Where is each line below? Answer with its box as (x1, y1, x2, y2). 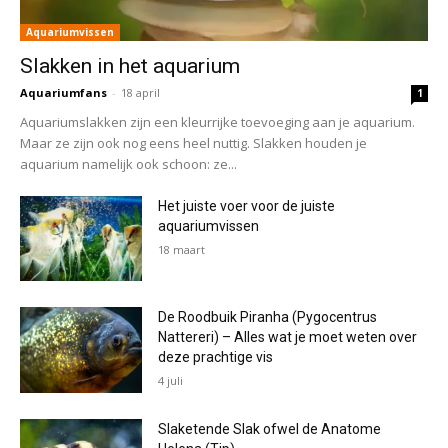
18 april (121, 84, 160, 100)
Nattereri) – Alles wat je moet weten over (158, 329, 418, 346)
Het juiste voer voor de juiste (158, 197, 336, 214)
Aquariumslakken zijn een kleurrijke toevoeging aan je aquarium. (20, 112, 415, 131)
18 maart (158, 241, 206, 257)
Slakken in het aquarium (20, 53, 240, 78)
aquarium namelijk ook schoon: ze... (20, 154, 237, 173)
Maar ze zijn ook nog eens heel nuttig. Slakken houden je (20, 133, 367, 152)
